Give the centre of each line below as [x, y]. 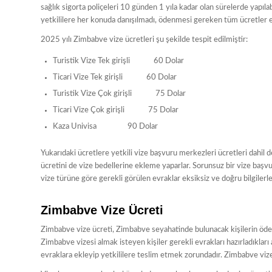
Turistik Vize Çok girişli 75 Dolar [119, 93]
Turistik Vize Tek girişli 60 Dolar [118, 61]
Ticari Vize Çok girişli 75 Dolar [116, 110]
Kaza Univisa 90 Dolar [105, 126]
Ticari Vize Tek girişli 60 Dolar [115, 77]
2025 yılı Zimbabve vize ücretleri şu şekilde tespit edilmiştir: [144, 39]
